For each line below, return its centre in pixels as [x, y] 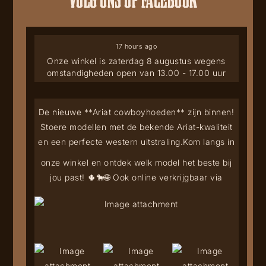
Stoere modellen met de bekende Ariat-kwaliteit [136, 126]
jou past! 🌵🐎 [77, 177]
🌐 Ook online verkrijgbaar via [164, 177]
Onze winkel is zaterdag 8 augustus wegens [136, 61]
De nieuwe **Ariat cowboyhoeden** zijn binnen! [136, 112]
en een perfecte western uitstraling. [111, 141]
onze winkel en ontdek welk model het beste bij [136, 162]
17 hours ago [137, 46]
